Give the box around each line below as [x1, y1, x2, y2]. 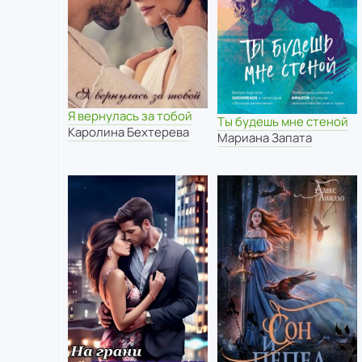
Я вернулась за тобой [68, 107, 192, 125]
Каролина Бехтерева [68, 124, 189, 141]
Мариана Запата [217, 128, 312, 146]
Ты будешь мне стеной [217, 112, 348, 130]
